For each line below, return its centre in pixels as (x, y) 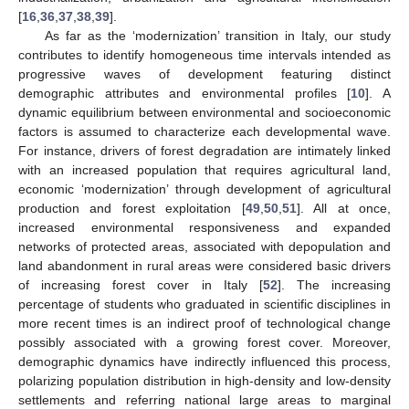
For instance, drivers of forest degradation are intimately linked (204, 151)
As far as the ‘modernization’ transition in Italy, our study (217, 36)
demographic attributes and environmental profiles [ (185, 94)
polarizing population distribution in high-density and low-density (204, 381)
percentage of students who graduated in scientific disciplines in (204, 304)
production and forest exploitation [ (132, 209)
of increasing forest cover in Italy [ (141, 285)
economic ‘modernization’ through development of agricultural (204, 189)
